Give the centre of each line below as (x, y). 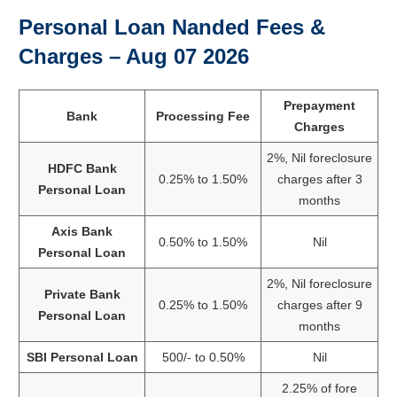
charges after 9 (319, 304)
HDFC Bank (82, 168)
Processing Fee (203, 116)
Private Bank (82, 294)
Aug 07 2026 (187, 56)
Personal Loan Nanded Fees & (172, 27)
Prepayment (319, 105)
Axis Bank (82, 231)
